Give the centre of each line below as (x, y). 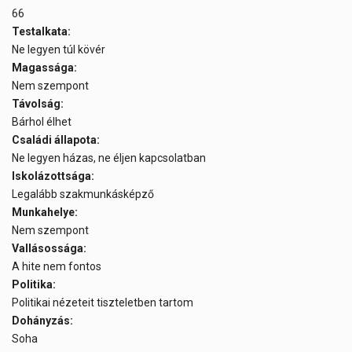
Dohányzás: (42, 321)
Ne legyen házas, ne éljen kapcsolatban (110, 158)
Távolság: (38, 104)
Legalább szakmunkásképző (84, 194)
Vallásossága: (49, 249)
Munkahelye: (45, 213)
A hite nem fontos (58, 267)
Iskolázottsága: (53, 176)
